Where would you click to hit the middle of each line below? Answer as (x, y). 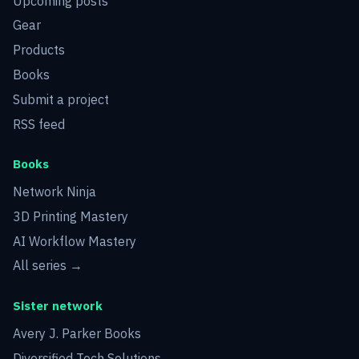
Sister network (58, 306)
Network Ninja (54, 192)
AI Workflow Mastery (75, 241)
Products (39, 50)
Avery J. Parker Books (77, 334)
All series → (48, 266)
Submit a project (61, 99)
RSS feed (39, 124)
